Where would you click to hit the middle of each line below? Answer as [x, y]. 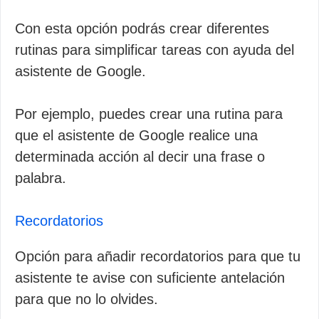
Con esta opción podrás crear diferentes [142, 28]
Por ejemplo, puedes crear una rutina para [149, 114]
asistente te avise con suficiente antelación [150, 278]
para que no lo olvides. [87, 299]
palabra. [41, 178]
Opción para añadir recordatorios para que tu [158, 256]
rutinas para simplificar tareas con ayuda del [155, 50]
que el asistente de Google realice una [136, 135]
